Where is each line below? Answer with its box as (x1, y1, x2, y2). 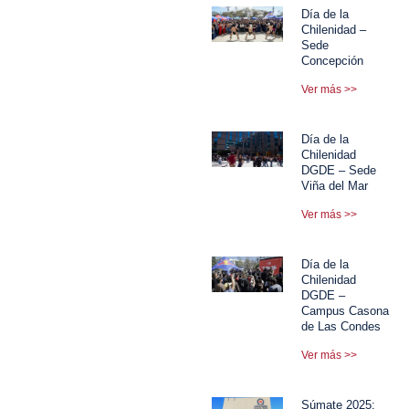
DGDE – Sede (301, 163, 377, 177)
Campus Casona (301, 303, 390, 318)
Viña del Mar (301, 178, 369, 193)
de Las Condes (301, 319, 382, 333)
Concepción (301, 53, 364, 68)
